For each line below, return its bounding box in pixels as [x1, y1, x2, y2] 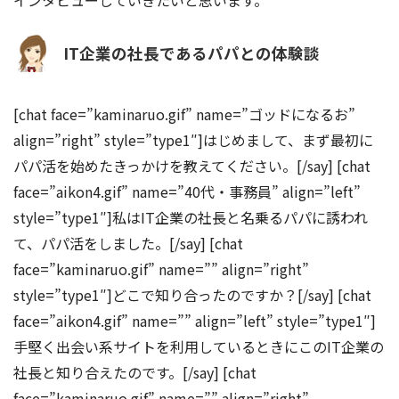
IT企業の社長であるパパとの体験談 [63, 42, 320, 65]
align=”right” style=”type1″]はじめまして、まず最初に [13, 128, 373, 151]
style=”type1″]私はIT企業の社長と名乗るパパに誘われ [13, 206, 368, 228]
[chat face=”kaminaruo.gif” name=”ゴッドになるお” [13, 102, 355, 125]
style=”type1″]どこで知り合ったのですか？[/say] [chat [13, 283, 371, 305]
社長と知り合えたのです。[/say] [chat [13, 361, 256, 383]
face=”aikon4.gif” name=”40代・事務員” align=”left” [13, 180, 361, 202]
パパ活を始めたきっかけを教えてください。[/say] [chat [13, 154, 370, 176]
